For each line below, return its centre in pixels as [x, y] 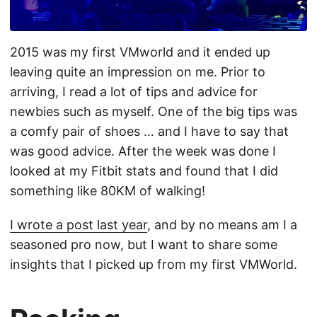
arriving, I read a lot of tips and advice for [134, 91]
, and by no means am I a [222, 224]
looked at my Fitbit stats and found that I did [144, 171]
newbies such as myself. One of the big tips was [154, 111]
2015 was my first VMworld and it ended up [140, 52]
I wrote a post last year [79, 224]
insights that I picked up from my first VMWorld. [154, 264]
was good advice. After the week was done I [143, 151]
